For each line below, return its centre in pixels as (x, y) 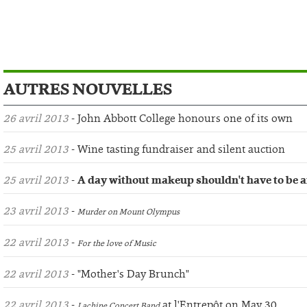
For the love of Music (117, 244)
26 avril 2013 (36, 119)
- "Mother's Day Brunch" (129, 274)
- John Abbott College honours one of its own (181, 119)
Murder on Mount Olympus (128, 212)
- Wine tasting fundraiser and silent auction (177, 149)
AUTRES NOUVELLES (88, 89)
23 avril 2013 (36, 211)
